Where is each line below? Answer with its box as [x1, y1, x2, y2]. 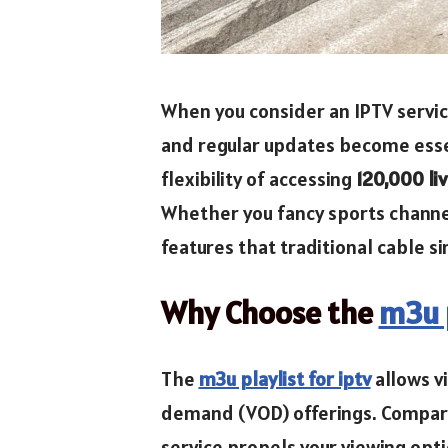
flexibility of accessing [160, 165, 356, 192]
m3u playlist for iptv [198, 365, 371, 392]
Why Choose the [160, 291, 379, 333]
